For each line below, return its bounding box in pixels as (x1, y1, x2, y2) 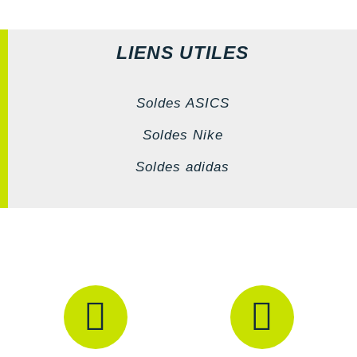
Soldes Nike (142, 127, 223, 143)
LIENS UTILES (116, 41, 249, 63)
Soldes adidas (135, 159, 229, 175)
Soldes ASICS (135, 95, 229, 111)
